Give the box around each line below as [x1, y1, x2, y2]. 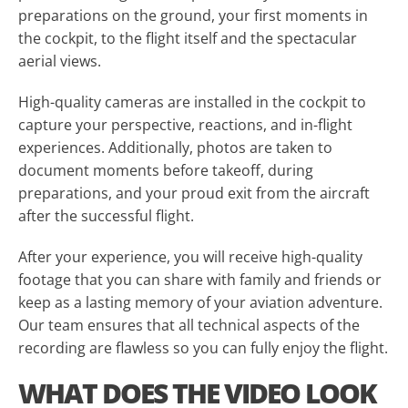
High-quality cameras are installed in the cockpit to [18, 92, 366, 112]
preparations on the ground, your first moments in [18, 5, 368, 25]
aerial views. [18, 51, 101, 71]
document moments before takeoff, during [18, 160, 313, 180]
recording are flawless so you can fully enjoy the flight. [18, 338, 388, 358]
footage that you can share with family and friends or [18, 270, 382, 290]
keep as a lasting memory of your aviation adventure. [18, 292, 382, 312]
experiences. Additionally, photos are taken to [18, 138, 332, 158]
